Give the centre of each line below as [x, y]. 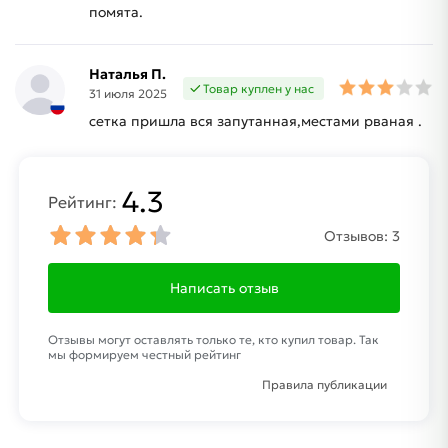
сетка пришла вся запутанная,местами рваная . [255, 120]
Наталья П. [127, 73]
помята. [116, 11]
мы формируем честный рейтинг [145, 355]
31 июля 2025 [128, 93]
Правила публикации [324, 385]
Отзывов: [355, 236]
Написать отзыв [224, 288]
